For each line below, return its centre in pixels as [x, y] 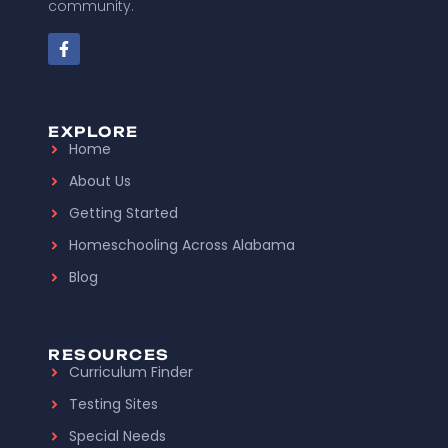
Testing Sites [114, 403]
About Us [100, 180]
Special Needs [118, 435]
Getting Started [124, 212]
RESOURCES [109, 354]
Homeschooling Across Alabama [182, 244]
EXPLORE [93, 131]
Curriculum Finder [131, 371]
